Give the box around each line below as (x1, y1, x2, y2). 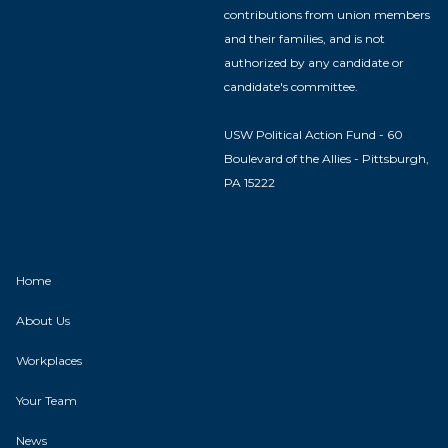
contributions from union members (224, 6, 430, 22)
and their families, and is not (224, 30, 385, 46)
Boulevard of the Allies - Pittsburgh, (224, 150, 429, 166)
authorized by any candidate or (224, 54, 404, 70)
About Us (16, 312, 70, 328)
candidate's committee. (224, 78, 358, 94)
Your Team (16, 392, 77, 408)
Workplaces (16, 352, 82, 368)
